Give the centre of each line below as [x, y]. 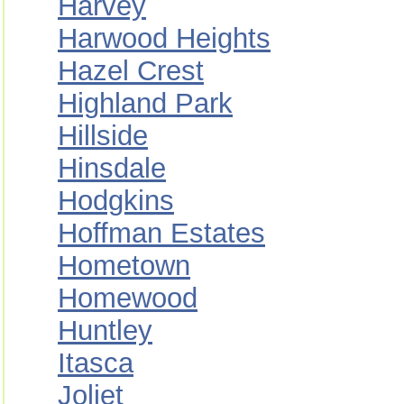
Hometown [124, 266]
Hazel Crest [131, 71]
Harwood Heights [164, 38]
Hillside [103, 136]
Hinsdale [112, 168]
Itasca [96, 363]
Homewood [128, 298]
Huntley [105, 331]
